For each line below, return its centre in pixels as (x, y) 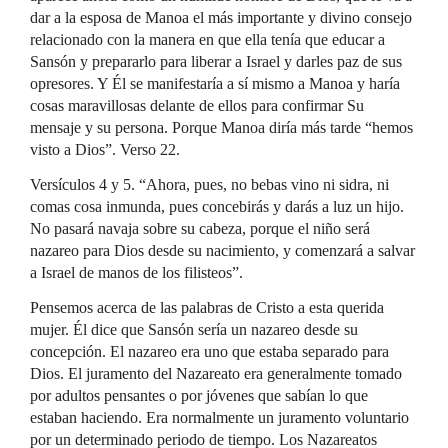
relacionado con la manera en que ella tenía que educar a (207, 39)
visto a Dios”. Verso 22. (105, 149)
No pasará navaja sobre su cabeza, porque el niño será (200, 228)
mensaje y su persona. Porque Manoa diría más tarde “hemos (221, 127)
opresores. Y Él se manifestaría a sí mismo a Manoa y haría (215, 83)
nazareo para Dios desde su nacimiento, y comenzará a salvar (222, 250)
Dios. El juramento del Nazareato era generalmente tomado (216, 373)
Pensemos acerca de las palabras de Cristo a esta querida (207, 307)
